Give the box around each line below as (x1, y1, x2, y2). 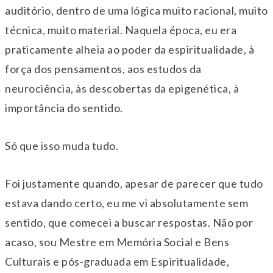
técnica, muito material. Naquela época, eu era (5, 23, 236, 37)
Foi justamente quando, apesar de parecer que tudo (5, 177, 263, 191)
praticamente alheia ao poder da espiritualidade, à (5, 43, 254, 57)
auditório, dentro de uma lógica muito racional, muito (5, 4, 268, 18)
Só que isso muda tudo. (5, 139, 118, 153)
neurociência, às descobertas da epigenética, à (5, 82, 239, 96)
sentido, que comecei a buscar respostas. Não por (5, 216, 253, 230)
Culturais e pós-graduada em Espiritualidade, (5, 255, 229, 269)
